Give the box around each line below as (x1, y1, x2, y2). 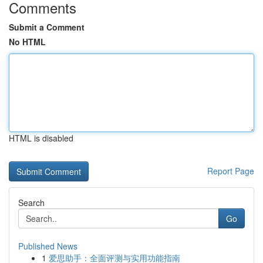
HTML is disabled (9, 132, 73, 144)
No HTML (9, 36, 46, 48)
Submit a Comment (9, 21, 85, 33)
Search (18, 197, 45, 208)
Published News (18, 240, 77, 252)
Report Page (207, 165, 254, 177)
